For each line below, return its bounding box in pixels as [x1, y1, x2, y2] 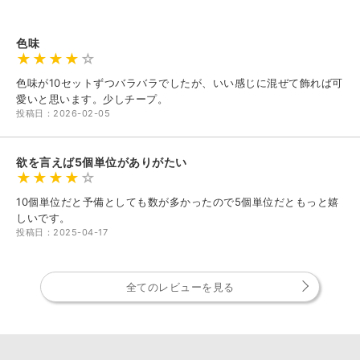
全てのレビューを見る [125, 280, 235, 293]
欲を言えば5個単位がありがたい [16, 154, 187, 169]
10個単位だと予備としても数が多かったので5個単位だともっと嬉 [16, 194, 339, 208]
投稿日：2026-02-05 [16, 107, 110, 119]
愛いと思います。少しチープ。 [16, 92, 168, 105]
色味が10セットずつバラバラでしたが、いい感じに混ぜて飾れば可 [16, 76, 343, 89]
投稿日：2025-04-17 [16, 226, 108, 238]
